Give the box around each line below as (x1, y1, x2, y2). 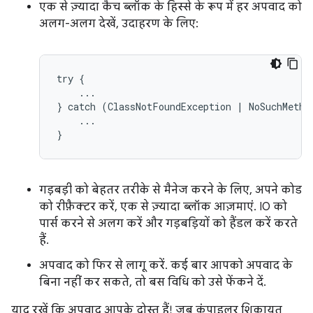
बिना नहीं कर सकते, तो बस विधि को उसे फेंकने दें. (39, 275, 266, 289)
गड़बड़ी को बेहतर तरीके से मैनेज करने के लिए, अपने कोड (39, 183, 302, 197)
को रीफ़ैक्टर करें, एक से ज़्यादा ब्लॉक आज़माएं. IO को (39, 200, 287, 214)
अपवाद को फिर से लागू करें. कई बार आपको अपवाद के (39, 259, 293, 272)
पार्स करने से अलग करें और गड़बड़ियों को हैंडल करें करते (39, 217, 298, 231)
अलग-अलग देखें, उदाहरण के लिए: (39, 17, 198, 31)
